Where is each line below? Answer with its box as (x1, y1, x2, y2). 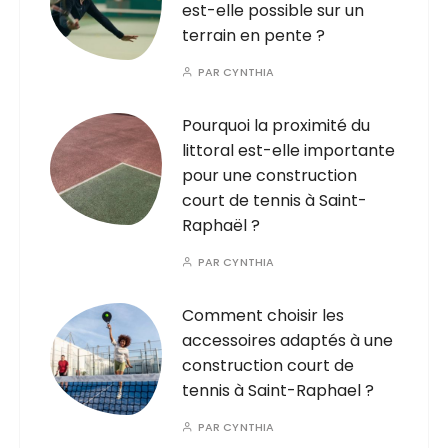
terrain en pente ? (182, 24, 326, 47)
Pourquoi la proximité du (182, 114, 371, 137)
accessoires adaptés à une (182, 329, 394, 352)
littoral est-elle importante (182, 139, 396, 162)
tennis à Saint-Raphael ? (182, 379, 375, 402)
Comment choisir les (182, 304, 345, 327)
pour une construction (182, 164, 358, 187)
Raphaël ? (182, 214, 261, 237)
